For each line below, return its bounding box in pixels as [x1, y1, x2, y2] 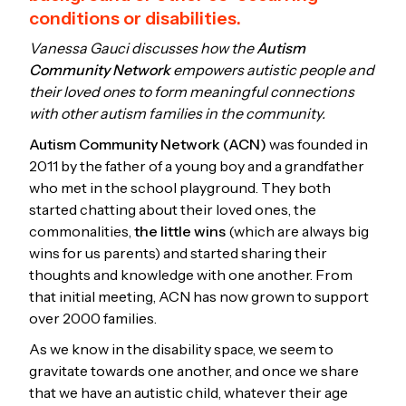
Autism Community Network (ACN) [29, 134, 266, 153]
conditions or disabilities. [29, 6, 241, 29]
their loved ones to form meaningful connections [29, 82, 354, 101]
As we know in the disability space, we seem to [29, 339, 333, 358]
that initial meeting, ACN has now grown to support [29, 286, 369, 305]
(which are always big [226, 221, 369, 240]
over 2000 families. [29, 308, 157, 327]
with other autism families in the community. [29, 103, 325, 122]
